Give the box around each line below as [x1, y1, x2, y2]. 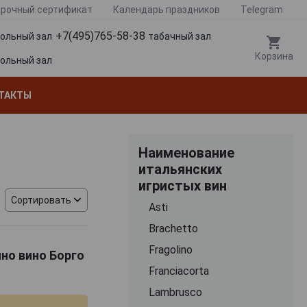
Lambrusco [148, 285, 202, 299]
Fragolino [148, 243, 193, 256]
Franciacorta [148, 264, 209, 278]
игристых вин [138, 177, 227, 194]
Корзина [255, 51, 293, 62]
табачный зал [148, 31, 211, 42]
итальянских [138, 160, 222, 177]
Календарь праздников [113, 4, 220, 15]
